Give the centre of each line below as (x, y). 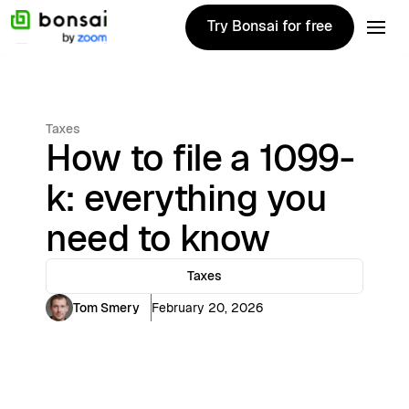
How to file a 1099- (200, 158)
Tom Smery (106, 307)
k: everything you (186, 198)
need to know (158, 238)
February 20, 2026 (207, 307)
